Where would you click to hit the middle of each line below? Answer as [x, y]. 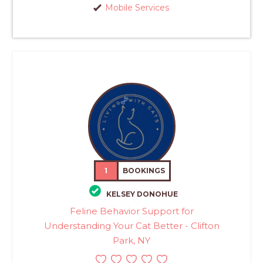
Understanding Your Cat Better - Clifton [131, 225]
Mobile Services [137, 8]
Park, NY [131, 240]
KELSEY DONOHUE [142, 194]
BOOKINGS [144, 171]
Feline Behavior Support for [131, 211]
